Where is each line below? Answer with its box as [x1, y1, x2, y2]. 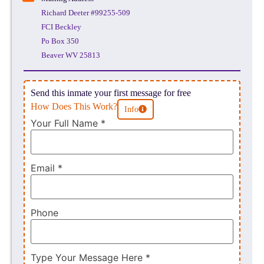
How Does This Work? [31, 101, 117, 111]
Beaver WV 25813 [41, 50, 100, 60]
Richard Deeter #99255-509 [41, 8, 130, 17]
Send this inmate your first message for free [31, 87, 191, 98]
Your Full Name [31, 117, 101, 130]
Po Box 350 [41, 36, 79, 45]
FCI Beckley [41, 22, 81, 31]
